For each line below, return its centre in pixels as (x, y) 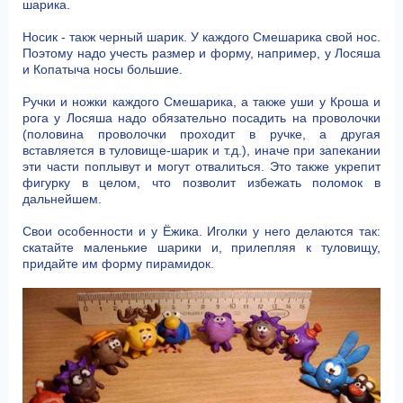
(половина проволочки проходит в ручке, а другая (201, 134)
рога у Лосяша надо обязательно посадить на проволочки (201, 118)
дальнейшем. (62, 199)
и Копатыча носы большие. (103, 69)
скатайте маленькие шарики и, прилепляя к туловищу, (201, 247)
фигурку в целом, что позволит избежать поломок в (201, 183)
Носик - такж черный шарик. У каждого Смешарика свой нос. (201, 37)
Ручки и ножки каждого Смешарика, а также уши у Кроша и (201, 102)
